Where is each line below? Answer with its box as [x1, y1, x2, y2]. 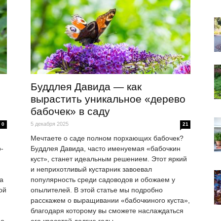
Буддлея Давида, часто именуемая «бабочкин [31, 145, 181, 153]
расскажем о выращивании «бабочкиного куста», [31, 196, 190, 205]
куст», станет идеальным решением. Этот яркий [31, 155, 187, 163]
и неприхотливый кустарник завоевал [31, 165, 152, 174]
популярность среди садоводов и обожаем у [31, 176, 175, 184]
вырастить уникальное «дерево [31, 93, 185, 105]
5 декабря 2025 [31, 121, 69, 127]
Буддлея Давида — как [31, 81, 142, 93]
